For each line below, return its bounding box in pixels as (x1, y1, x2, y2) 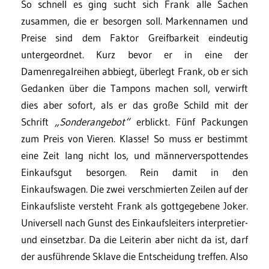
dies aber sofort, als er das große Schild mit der (21, 98, 248, 111)
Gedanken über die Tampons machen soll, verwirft (21, 82, 248, 94)
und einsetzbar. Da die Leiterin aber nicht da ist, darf (21, 233, 248, 246)
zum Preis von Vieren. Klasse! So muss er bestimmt (21, 132, 248, 145)
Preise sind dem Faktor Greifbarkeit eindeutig (21, 31, 248, 44)
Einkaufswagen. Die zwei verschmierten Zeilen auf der (21, 183, 248, 195)
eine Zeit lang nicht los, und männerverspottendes (21, 149, 248, 162)
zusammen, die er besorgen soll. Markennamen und (21, 14, 248, 27)
